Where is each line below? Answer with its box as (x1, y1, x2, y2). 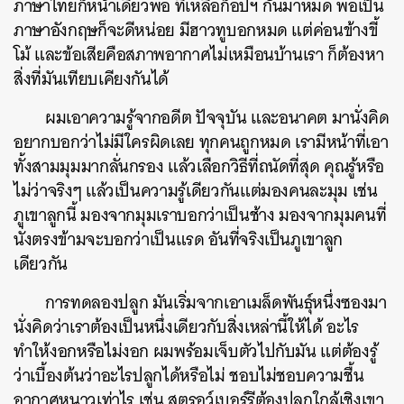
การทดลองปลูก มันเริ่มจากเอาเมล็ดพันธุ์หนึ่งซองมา (45, 288, 387, 318)
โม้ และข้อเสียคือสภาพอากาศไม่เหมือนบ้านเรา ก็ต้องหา (14, 40, 384, 70)
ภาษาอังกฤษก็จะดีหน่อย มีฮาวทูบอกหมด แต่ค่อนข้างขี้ (14, 15, 379, 46)
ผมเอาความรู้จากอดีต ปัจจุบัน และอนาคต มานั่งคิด (45, 103, 390, 133)
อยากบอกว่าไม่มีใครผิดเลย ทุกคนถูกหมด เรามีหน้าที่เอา (14, 127, 389, 158)
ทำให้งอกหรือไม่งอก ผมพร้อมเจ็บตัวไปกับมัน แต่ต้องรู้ (14, 336, 378, 367)
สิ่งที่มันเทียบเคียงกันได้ (14, 64, 170, 95)
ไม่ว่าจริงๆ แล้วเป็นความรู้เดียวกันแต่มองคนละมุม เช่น (14, 176, 378, 207)
